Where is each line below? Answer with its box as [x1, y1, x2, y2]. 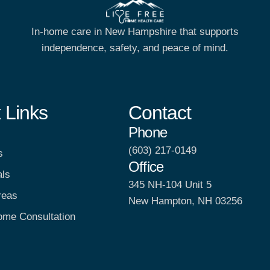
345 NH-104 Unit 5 [128, 178, 212, 190]
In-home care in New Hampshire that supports [31, 26, 239, 38]
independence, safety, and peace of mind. [42, 42, 228, 54]
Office [128, 158, 164, 175]
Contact [128, 101, 192, 124]
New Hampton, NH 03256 [128, 195, 243, 207]
